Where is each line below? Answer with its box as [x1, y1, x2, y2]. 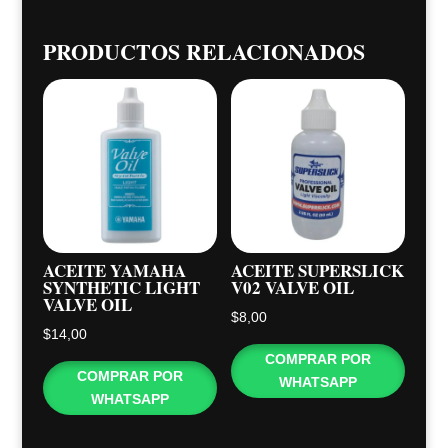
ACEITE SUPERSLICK [231, 257, 405, 283]
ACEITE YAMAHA [42, 257, 186, 283]
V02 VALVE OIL [231, 274, 355, 300]
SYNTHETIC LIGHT [42, 274, 200, 300]
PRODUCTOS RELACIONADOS [42, 34, 365, 68]
